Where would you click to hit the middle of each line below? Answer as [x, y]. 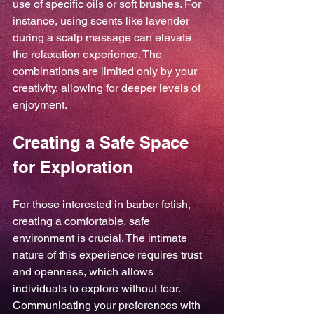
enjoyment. [40, 105]
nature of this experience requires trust [109, 255]
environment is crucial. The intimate [101, 238]
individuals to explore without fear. [98, 288]
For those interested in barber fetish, [103, 204]
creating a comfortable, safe [83, 221]
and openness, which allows [84, 272]
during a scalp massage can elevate [103, 37]
